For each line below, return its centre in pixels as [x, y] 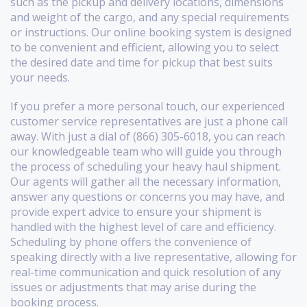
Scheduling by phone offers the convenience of [131, 242]
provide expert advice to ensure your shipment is [136, 211]
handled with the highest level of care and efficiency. [143, 226]
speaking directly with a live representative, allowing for [153, 257]
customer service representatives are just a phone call [149, 121]
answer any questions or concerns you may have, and [147, 196]
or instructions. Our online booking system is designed [151, 32]
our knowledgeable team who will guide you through [146, 151]
